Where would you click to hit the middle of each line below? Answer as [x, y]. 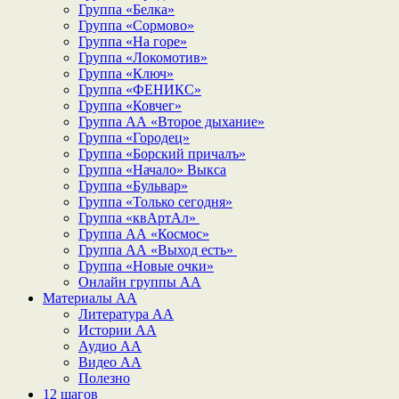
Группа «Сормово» [136, 25]
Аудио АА [110, 346]
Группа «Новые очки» [146, 266]
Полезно [104, 378]
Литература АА [126, 314]
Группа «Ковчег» [130, 106]
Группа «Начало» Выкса [152, 170]
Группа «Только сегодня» [155, 202]
